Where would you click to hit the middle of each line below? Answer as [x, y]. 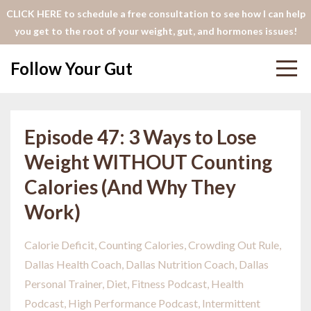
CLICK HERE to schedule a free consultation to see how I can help [155, 14]
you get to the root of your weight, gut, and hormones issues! [155, 31]
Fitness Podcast [169, 284]
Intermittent [231, 303]
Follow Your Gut [72, 68]
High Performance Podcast [133, 303]
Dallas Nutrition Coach [180, 264]
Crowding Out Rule [234, 245]
